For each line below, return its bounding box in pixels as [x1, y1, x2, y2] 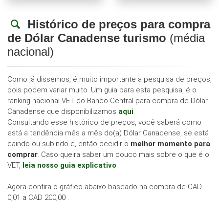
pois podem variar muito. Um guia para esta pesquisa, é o [7, 86, 197, 95]
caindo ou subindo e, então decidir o [7, 139, 131, 149]
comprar [7, 150, 38, 159]
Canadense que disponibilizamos [7, 107, 118, 116]
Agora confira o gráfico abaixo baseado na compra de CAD [7, 182, 202, 192]
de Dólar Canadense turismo [7, 31, 166, 45]
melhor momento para [131, 139, 210, 149]
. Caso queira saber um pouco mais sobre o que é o [38, 150, 209, 159]
